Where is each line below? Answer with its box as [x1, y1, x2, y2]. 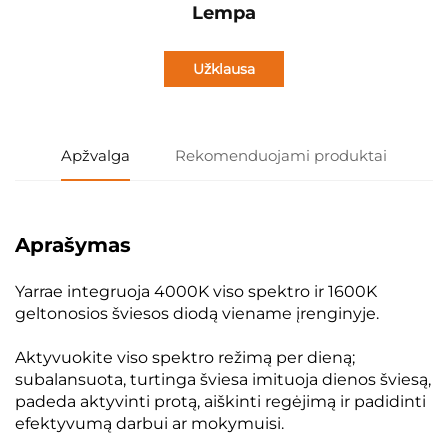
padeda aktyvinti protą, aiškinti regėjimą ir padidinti [15, 391, 426, 411]
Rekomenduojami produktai [175, 145, 388, 165]
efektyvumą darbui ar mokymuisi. [15, 413, 284, 433]
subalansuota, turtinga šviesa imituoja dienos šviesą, [15, 369, 431, 389]
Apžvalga [60, 145, 130, 165]
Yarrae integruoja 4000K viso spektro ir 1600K [15, 281, 377, 301]
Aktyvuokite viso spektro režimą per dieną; [15, 347, 355, 367]
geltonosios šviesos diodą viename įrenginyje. [15, 303, 379, 323]
